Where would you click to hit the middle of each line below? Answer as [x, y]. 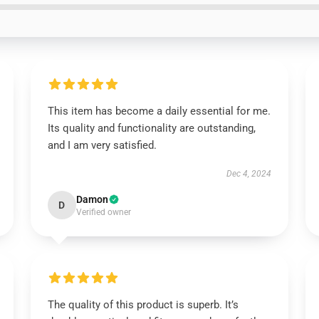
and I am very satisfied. [102, 145]
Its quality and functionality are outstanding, [151, 128]
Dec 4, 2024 [249, 174]
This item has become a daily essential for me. [159, 111]
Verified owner [103, 212]
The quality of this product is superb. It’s [143, 305]
